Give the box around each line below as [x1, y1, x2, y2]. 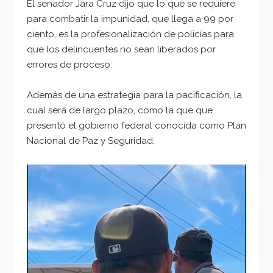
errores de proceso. [27, 58, 112, 70]
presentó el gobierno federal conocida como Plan [27, 120, 246, 132]
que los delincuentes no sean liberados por [27, 43, 216, 55]
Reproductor [26, 166, 82, 177]
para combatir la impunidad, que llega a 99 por [27, 13, 233, 24]
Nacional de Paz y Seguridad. [27, 135, 155, 147]
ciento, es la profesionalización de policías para [27, 28, 234, 40]
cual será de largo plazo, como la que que [27, 105, 213, 116]
